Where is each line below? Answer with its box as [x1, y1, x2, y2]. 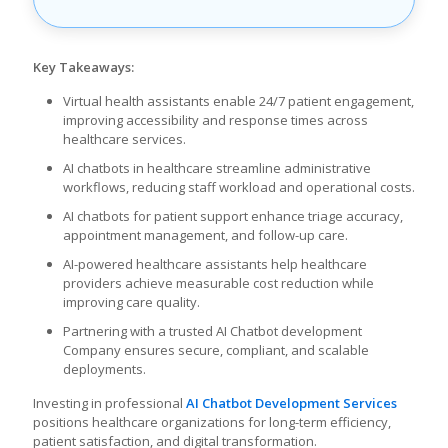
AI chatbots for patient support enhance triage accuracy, [63, 207, 403, 225]
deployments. [63, 360, 146, 378]
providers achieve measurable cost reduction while [63, 274, 374, 292]
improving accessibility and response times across [63, 111, 368, 129]
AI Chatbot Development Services [186, 394, 397, 412]
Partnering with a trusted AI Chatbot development [63, 322, 362, 340]
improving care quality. [63, 293, 200, 311]
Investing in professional [33, 394, 186, 412]
